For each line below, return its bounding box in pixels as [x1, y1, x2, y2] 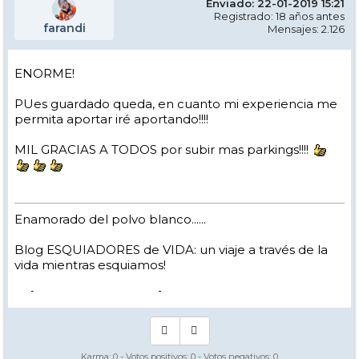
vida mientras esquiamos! [14, 256, 166, 272]
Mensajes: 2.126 [268, 22, 345, 35]
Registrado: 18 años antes [214, 9, 345, 22]
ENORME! [14, 65, 75, 81]
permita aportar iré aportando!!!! [14, 111, 208, 127]
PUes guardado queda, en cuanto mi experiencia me [14, 95, 337, 111]
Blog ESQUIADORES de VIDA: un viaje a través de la [14, 241, 328, 257]
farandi [42, 20, 86, 35]
